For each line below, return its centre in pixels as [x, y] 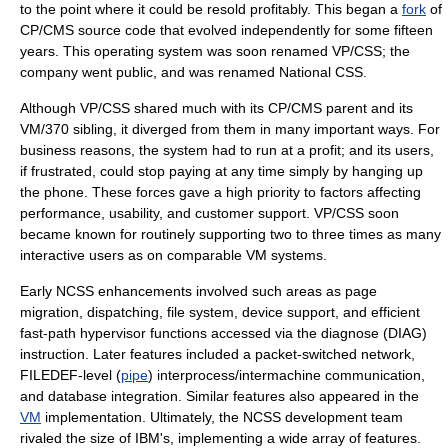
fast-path [50, 333]
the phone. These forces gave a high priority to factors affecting [220, 192]
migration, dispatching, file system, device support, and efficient [220, 312]
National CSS [321, 72]
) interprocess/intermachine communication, [286, 375]
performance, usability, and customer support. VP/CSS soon [209, 213]
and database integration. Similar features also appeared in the [219, 396]
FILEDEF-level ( [70, 375]
